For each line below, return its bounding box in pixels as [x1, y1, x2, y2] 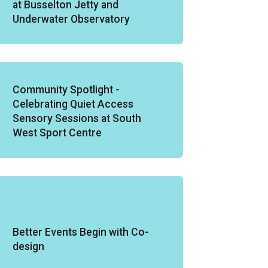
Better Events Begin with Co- [13, 226, 149, 238]
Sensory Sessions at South [13, 112, 141, 124]
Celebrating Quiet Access [13, 98, 133, 110]
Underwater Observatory [13, 13, 130, 25]
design [13, 240, 44, 252]
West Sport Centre [13, 127, 102, 139]
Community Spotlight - [13, 84, 120, 96]
